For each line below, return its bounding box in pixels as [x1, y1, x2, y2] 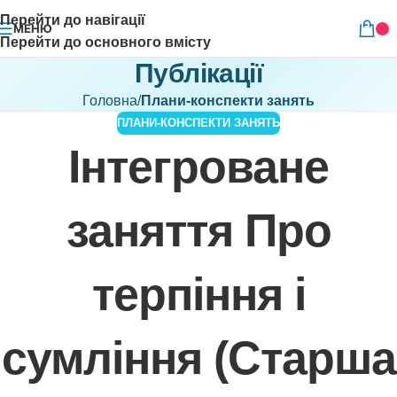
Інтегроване [68, 140, 329, 192]
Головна [82, 93, 137, 108]
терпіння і [91, 268, 306, 320]
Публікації [135, 58, 262, 88]
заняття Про [66, 204, 331, 256]
